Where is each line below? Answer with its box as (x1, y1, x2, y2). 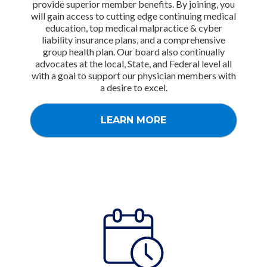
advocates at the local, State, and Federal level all (35, 57, 232, 69)
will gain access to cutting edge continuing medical (31, 10, 236, 21)
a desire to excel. (100, 81, 167, 93)
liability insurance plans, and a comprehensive (42, 33, 225, 45)
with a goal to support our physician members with (31, 69, 236, 81)
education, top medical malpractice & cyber (45, 21, 222, 33)
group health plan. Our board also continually (42, 45, 225, 57)
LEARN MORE (101, 114, 166, 126)
